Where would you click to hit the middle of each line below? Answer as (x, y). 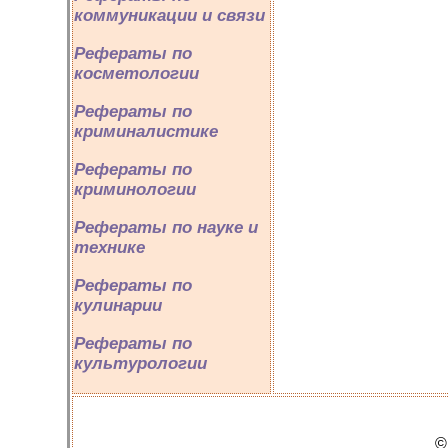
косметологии (136, 73)
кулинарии (118, 305)
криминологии (135, 189)
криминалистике (146, 131)
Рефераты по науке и (166, 227)
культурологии (140, 363)
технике (109, 247)
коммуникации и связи (169, 15)
